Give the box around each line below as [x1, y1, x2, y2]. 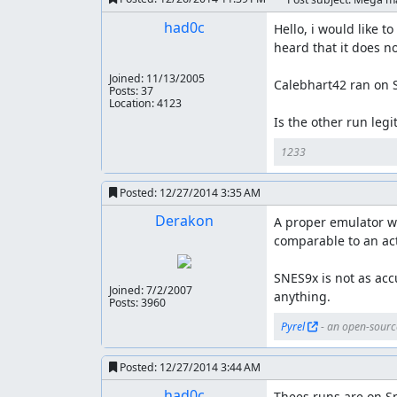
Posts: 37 [109, 83, 153, 98]
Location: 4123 [109, 96, 182, 111]
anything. [273, 288, 331, 305]
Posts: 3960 [109, 295, 166, 310]
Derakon [154, 211, 214, 230]
